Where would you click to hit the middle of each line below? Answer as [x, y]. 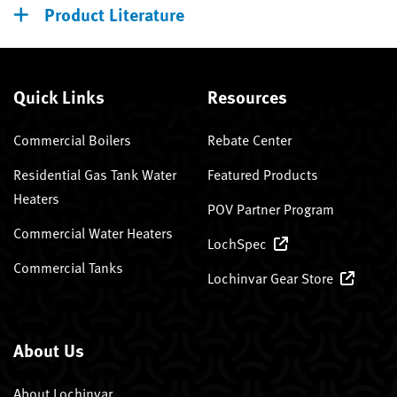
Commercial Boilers [72, 140]
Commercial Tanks [68, 267]
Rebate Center [249, 140]
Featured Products [263, 174]
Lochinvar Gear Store [270, 278]
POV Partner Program [271, 209]
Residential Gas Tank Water [95, 174]
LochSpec [237, 243]
